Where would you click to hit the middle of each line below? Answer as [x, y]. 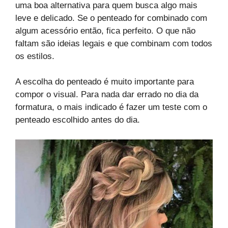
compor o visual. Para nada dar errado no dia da [107, 95]
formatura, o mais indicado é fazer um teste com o [111, 107]
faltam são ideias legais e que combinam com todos [114, 43]
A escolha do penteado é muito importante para [105, 82]
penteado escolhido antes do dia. [78, 120]
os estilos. [35, 56]
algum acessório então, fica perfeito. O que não [105, 31]
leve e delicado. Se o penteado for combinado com [111, 18]
